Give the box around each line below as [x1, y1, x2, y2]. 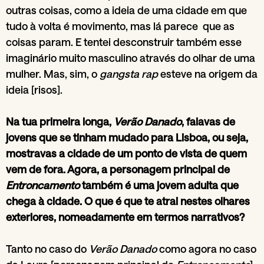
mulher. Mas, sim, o [6, 67, 100, 80]
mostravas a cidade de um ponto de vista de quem [6, 146, 247, 160]
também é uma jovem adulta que [82, 178, 239, 192]
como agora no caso [157, 242, 256, 255]
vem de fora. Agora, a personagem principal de [6, 162, 230, 176]
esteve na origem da [158, 67, 258, 80]
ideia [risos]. [6, 82, 62, 96]
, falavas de [181, 114, 235, 128]
